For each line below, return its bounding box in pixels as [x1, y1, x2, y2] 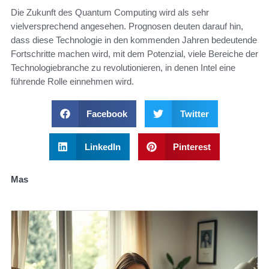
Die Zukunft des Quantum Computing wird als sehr [11, 7, 209, 17]
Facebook [86, 108, 127, 119]
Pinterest [173, 141, 211, 152]
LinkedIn [84, 141, 121, 152]
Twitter [180, 108, 209, 119]
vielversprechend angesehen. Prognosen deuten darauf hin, [11, 20, 243, 31]
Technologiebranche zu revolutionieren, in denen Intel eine [11, 62, 235, 73]
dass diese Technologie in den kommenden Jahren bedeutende [11, 34, 257, 45]
